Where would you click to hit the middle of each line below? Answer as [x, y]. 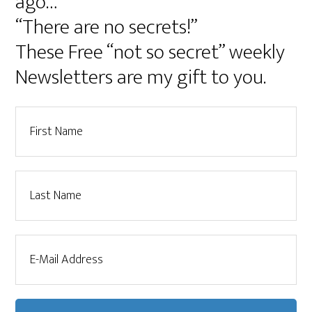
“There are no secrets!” [107, 27]
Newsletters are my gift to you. [141, 77]
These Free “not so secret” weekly [150, 52]
